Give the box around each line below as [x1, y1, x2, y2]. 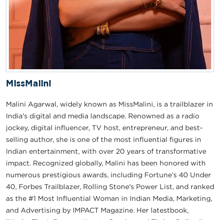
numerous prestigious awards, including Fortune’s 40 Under [6, 170, 211, 178]
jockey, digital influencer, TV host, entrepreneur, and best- [6, 123, 203, 131]
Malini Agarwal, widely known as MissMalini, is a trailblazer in [6, 100, 213, 108]
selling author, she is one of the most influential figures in [6, 135, 201, 143]
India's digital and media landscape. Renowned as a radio [6, 111, 199, 119]
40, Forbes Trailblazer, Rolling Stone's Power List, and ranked [6, 182, 214, 190]
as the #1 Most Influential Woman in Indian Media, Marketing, [6, 194, 212, 202]
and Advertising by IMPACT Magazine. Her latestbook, [6, 206, 189, 214]
